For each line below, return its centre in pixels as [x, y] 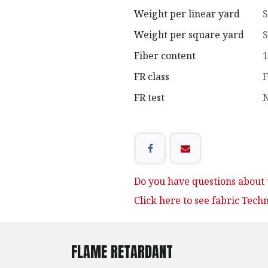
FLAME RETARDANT [122, 252]
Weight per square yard [189, 35]
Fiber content [165, 56]
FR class [152, 77]
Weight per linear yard [187, 14]
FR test [149, 98]
